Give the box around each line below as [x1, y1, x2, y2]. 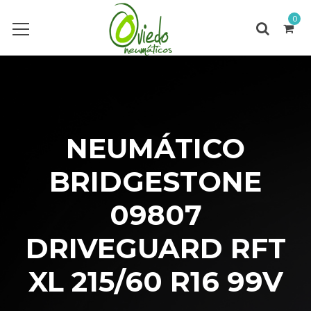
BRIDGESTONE [49, 165, 262, 199]
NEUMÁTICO [66, 131, 245, 165]
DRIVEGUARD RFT [25, 231, 286, 265]
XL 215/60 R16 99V [28, 264, 283, 299]
